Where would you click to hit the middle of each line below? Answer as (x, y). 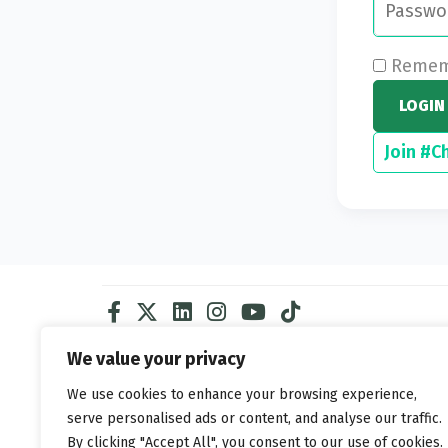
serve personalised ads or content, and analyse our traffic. (254, 418)
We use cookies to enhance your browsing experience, (242, 394)
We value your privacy (156, 359)
